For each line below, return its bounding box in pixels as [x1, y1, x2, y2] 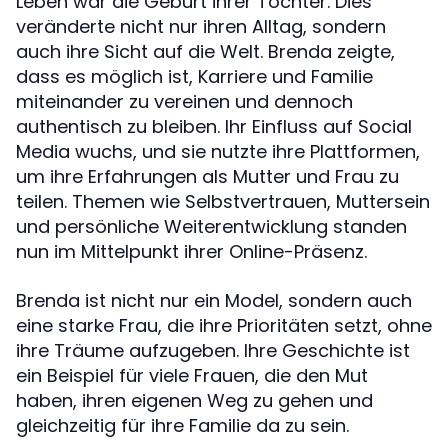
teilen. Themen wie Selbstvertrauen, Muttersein [16, 188, 430, 214]
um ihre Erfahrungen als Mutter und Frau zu [16, 163, 399, 189]
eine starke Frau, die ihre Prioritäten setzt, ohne [16, 312, 432, 338]
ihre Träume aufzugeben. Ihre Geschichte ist [16, 337, 410, 363]
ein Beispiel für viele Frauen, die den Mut [16, 362, 368, 388]
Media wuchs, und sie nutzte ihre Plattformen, [16, 138, 420, 164]
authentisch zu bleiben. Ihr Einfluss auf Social [16, 113, 412, 139]
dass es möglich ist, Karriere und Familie [16, 63, 373, 89]
